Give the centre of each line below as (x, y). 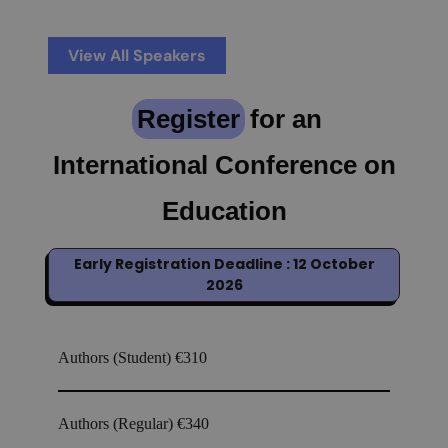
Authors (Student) (116, 358)
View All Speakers (137, 56)
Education (224, 211)
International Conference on (224, 165)
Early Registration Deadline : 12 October (224, 264)
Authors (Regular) (117, 424)
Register (188, 119)
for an (285, 119)
